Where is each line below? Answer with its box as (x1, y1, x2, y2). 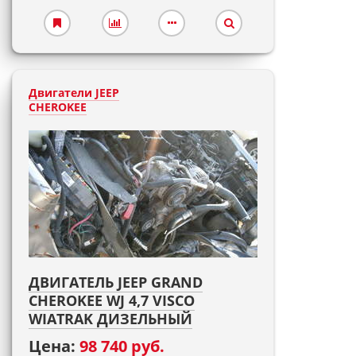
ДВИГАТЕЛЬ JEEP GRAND (29, 273, 203, 292)
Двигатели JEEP (29, 85, 119, 100)
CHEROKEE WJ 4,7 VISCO (29, 291, 195, 310)
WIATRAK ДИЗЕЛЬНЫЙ (29, 309, 192, 328)
